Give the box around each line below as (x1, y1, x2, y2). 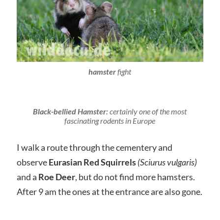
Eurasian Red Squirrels (48, 156, 137, 167)
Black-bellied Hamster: (33, 106, 109, 116)
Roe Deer (38, 171, 75, 182)
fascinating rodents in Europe (64, 115, 156, 125)
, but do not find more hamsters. (75, 171, 195, 182)
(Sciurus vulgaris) (137, 156, 197, 167)
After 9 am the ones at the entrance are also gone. (16, 186, 202, 197)
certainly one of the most (108, 106, 187, 116)
